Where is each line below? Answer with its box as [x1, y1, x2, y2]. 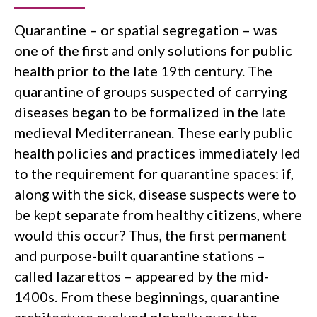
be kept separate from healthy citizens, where [14, 206, 302, 223]
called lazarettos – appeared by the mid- [14, 267, 269, 284]
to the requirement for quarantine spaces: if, [14, 165, 294, 182]
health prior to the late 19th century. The [14, 62, 272, 79]
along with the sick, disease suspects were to [14, 185, 296, 202]
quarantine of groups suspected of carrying [14, 83, 287, 100]
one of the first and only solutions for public [14, 42, 292, 59]
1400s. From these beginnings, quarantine [14, 288, 279, 305]
